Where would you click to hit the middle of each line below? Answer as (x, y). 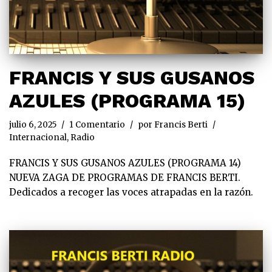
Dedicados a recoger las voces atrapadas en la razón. (136, 192)
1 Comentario (97, 124)
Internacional (38, 137)
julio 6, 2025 (33, 124)
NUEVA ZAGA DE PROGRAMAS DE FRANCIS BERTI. (125, 177)
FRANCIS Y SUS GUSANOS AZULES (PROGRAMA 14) (125, 163)
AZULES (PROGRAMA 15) (127, 100)
